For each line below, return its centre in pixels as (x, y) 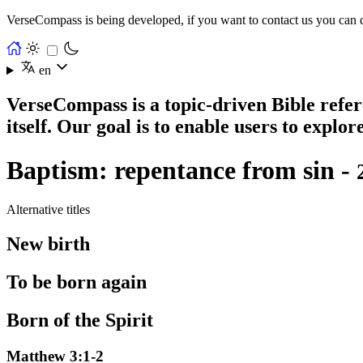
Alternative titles (48, 210)
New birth (48, 244)
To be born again (77, 282)
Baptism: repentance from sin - (181, 170)
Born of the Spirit (80, 320)
